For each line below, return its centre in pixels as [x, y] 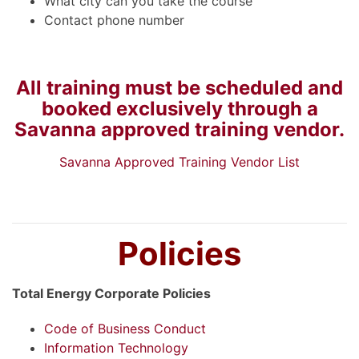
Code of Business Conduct [125, 328]
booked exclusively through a [179, 108]
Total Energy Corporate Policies [111, 293]
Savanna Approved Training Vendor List [179, 161]
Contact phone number [114, 20]
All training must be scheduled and [179, 87]
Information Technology [116, 347]
